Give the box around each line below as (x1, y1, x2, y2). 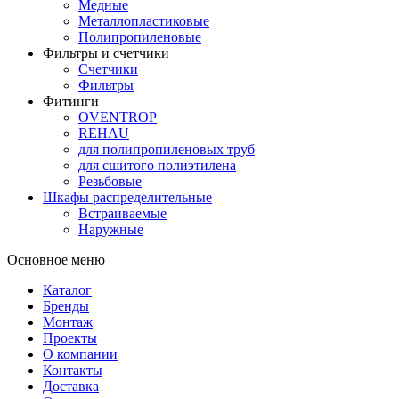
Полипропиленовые (78, 28, 201, 45)
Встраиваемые (78, 205, 167, 221)
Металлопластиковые (78, 12, 209, 28)
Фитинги (43, 93, 99, 109)
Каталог (43, 281, 92, 297)
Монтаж (43, 313, 93, 330)
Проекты (43, 330, 97, 346)
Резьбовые (78, 173, 142, 189)
